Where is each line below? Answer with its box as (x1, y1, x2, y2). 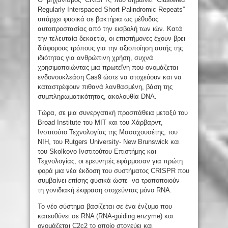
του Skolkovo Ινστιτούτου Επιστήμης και (38, 147, 156, 155)
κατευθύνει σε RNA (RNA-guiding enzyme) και (38, 212, 174, 220)
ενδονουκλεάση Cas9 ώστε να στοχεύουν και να (38, 73, 182, 81)
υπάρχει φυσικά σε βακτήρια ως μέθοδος (38, 15, 158, 23)
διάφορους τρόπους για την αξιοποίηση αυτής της (38, 44, 183, 52)
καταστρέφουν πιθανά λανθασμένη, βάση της (38, 82, 173, 91)
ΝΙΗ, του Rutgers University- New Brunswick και (38, 137, 180, 146)
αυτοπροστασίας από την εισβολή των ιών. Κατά (38, 24, 182, 33)
